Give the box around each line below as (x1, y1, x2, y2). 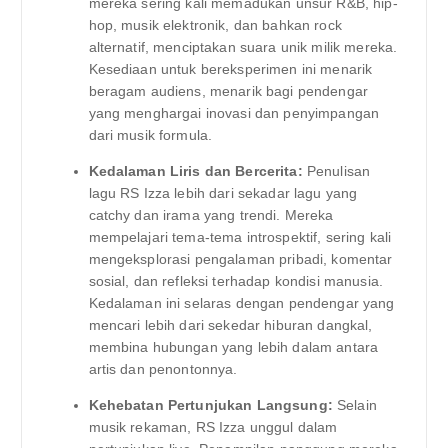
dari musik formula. (88, 126, 213, 143)
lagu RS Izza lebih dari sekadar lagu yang (88, 184, 358, 201)
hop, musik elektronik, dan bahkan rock (88, 16, 342, 33)
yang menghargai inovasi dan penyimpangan (88, 104, 380, 121)
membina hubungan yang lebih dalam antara (88, 338, 379, 355)
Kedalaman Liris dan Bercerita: (88, 162, 303, 179)
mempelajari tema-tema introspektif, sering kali (88, 228, 392, 245)
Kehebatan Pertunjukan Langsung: (88, 396, 333, 413)
